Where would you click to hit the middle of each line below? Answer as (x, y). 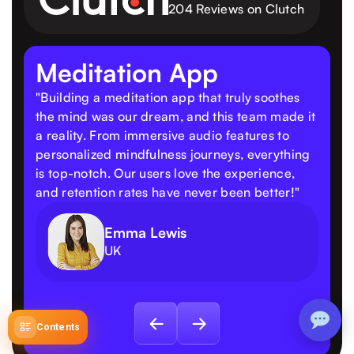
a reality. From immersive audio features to (162, 136)
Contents (58, 327)
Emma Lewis (145, 232)
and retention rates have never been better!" (168, 192)
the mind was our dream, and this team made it (176, 117)
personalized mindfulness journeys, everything (173, 154)
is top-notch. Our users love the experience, (166, 173)
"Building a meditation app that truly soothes (168, 98)
